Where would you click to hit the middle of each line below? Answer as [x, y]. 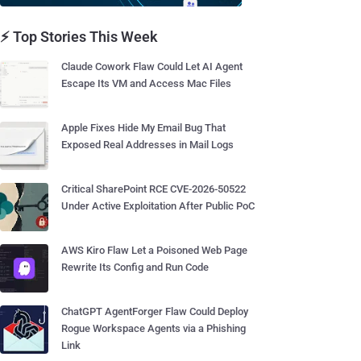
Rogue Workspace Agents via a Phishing [154, 328]
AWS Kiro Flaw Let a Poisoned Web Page [154, 250]
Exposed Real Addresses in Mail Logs [147, 145]
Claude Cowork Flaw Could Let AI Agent [152, 66]
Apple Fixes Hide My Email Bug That [143, 128]
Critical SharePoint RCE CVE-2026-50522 [154, 189]
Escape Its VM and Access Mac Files [146, 83]
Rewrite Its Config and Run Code [135, 267]
